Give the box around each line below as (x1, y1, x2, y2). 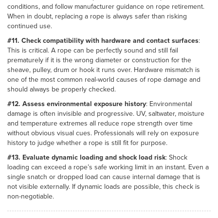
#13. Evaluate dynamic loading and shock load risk (7, 152, 165, 162)
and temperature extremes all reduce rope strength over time (7, 118, 193, 128)
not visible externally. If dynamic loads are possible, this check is (7, 181, 200, 191)
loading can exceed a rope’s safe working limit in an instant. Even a (7, 162, 209, 172)
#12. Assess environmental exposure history (7, 98, 146, 109)
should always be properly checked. (7, 84, 116, 94)
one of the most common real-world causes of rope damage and (7, 74, 200, 84)
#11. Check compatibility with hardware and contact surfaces (7, 35, 199, 45)
